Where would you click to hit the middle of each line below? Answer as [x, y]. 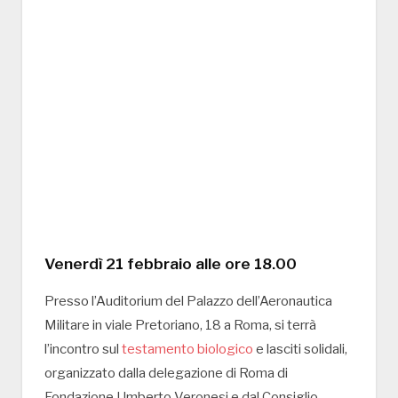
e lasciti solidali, [300, 350]
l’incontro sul [83, 350]
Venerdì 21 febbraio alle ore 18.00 [171, 264]
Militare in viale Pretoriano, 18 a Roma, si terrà [180, 326]
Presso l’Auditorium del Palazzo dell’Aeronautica [188, 302]
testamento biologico [187, 350]
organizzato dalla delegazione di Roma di [166, 374]
